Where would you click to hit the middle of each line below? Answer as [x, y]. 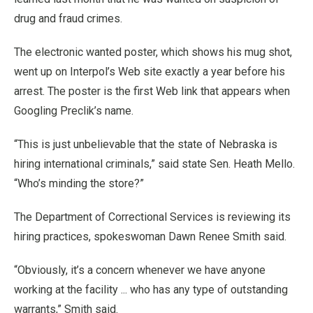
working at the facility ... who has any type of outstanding [151, 289]
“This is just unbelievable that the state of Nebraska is [146, 144]
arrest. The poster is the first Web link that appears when [152, 91]
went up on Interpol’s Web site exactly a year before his [150, 71]
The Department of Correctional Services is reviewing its [152, 217]
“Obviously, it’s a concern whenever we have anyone [140, 270]
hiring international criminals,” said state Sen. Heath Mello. [154, 163]
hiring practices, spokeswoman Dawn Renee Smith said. [150, 236]
